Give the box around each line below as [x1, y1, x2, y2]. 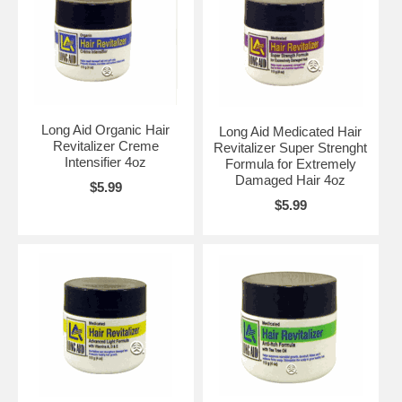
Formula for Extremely [224, 155, 356, 171]
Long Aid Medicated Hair [219, 123, 363, 139]
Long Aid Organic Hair [41, 121, 170, 137]
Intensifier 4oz [65, 153, 147, 170]
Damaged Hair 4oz [235, 171, 346, 188]
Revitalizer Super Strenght [214, 139, 368, 155]
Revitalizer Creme [52, 137, 159, 153]
